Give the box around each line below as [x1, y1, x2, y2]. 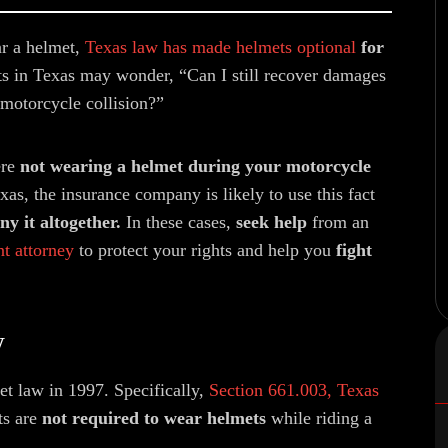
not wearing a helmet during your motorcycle [20, 156, 371, 176]
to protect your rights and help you [74, 240, 336, 260]
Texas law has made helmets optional [85, 37, 356, 57]
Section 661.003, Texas [209, 380, 379, 400]
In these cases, [121, 212, 231, 232]
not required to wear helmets [42, 408, 266, 428]
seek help [231, 212, 307, 232]
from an [307, 212, 369, 232]
